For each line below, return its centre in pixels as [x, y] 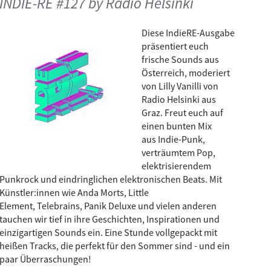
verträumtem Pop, [178, 152]
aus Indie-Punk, [173, 139]
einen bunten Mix [177, 126]
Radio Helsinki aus [179, 99]
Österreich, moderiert [186, 73]
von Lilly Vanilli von [180, 86]
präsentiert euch [175, 46]
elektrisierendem [176, 166]
